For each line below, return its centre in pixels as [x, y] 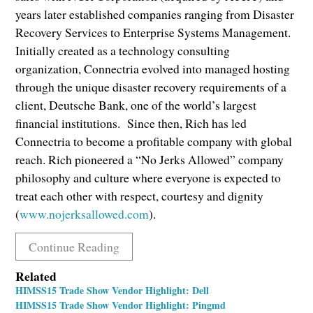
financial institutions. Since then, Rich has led [131, 123]
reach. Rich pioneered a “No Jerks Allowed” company [150, 159]
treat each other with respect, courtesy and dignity [140, 195]
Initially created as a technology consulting [123, 50]
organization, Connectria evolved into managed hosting [153, 68]
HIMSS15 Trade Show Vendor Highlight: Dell [112, 291]
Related [36, 276]
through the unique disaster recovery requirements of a [151, 86]
